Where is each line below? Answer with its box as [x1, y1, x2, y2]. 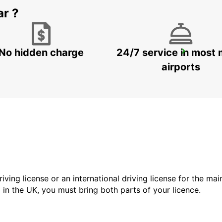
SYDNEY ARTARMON [34, 49, 117, 59]
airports [162, 61, 200, 73]
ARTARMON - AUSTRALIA [34, 60, 117, 69]
